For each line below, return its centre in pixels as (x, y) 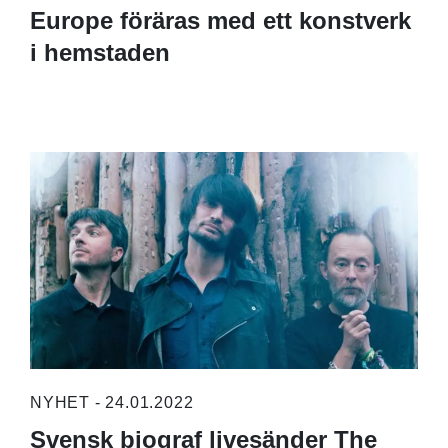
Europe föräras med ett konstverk (220, 20)
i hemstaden (99, 52)
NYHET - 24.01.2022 (111, 403)
